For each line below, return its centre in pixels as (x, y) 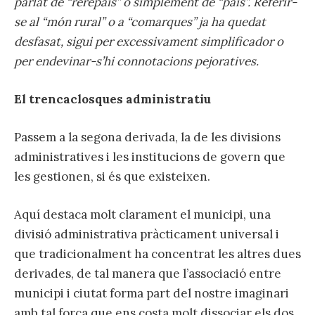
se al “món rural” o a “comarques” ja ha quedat (140, 21)
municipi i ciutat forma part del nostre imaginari (152, 294)
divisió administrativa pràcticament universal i (147, 234)
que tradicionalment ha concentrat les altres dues (157, 254)
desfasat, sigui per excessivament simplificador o (149, 41)
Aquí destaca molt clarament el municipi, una (142, 215)
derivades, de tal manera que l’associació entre (148, 274)
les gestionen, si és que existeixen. (112, 177)
